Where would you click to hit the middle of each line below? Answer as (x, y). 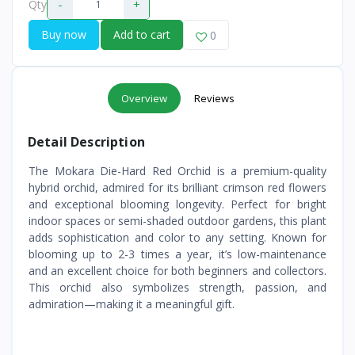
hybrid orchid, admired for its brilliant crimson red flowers (177, 188)
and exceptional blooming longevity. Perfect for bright (177, 204)
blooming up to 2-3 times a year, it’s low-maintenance (177, 254)
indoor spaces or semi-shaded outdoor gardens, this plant (177, 221)
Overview (144, 99)
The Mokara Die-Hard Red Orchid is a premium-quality (177, 171)
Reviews (214, 99)
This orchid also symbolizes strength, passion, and (177, 288)
